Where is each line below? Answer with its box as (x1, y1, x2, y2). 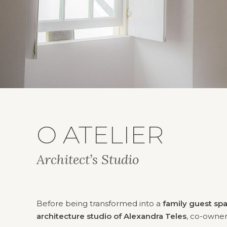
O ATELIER (36, 120, 164, 149)
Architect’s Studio (36, 151, 139, 168)
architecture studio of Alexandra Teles (36, 211, 186, 221)
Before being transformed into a (36, 199, 163, 208)
